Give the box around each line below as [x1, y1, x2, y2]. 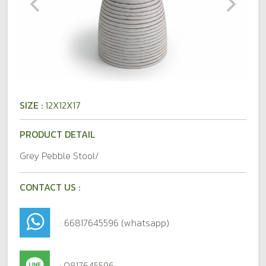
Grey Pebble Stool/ [20, 148, 99, 163]
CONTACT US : [20, 180, 80, 194]
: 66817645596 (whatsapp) [59, 216, 169, 230]
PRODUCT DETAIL [20, 127, 95, 141]
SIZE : [20, 98, 45, 112]
